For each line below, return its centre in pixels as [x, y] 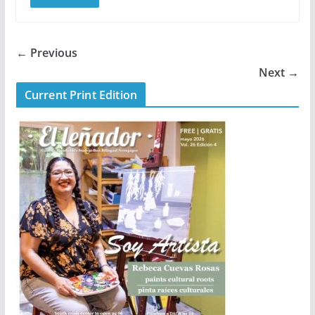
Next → [279, 72]
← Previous [46, 52]
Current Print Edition [81, 95]
